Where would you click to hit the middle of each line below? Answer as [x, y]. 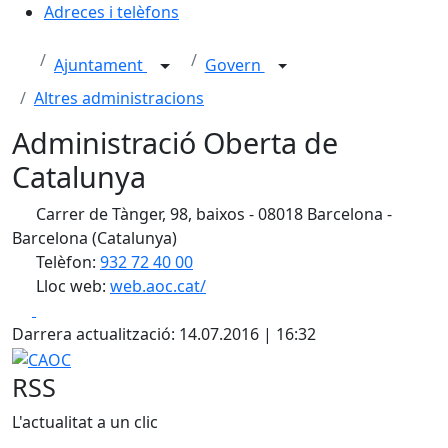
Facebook [71, 309]
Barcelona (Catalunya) [94, 238]
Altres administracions [119, 98]
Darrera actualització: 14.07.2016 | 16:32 [164, 334]
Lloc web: [71, 286]
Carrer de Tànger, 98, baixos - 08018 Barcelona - [212, 214]
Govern [234, 65]
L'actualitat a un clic [85, 421]
